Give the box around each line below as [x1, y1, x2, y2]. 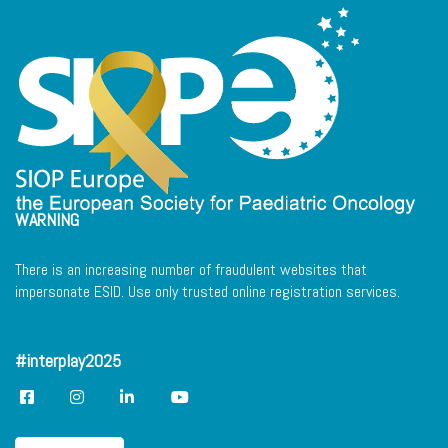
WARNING [15, 208, 79, 231]
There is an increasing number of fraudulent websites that [15, 259, 367, 280]
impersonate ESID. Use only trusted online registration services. [15, 281, 400, 302]
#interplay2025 [15, 349, 121, 372]
